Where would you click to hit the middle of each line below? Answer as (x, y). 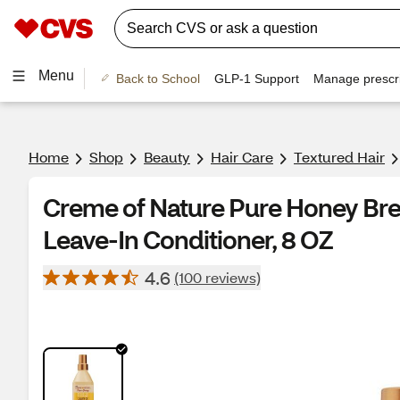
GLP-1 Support (256, 78)
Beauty (167, 157)
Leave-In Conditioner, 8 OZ (188, 239)
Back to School (158, 78)
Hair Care (242, 157)
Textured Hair (339, 157)
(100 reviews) (217, 277)
